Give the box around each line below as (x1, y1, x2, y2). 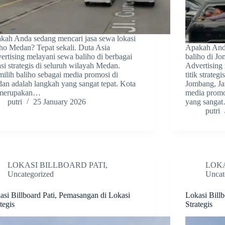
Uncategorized (8, 170, 54, 179)
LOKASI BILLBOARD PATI (8, 161, 106, 170)
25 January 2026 (33, 97, 86, 106)
